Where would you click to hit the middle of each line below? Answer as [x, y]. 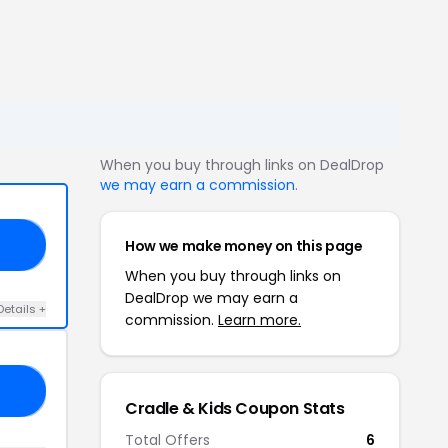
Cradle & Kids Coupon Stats [235, 408]
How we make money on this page [244, 246]
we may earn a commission [197, 185]
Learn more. [259, 320]
